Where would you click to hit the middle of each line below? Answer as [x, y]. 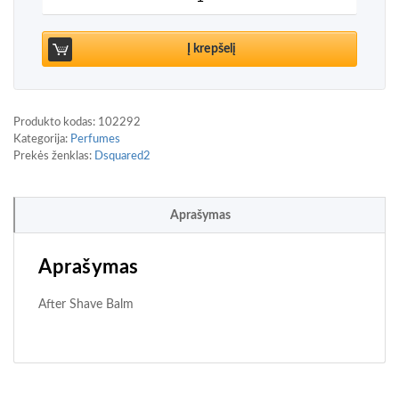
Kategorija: [42, 139]
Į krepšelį [212, 49]
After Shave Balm [86, 304]
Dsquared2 [122, 156]
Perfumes [95, 139]
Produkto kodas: [56, 122]
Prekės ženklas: [54, 156]
